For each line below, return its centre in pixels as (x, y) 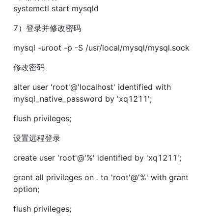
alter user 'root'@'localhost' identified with (92, 87)
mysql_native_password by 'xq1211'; (82, 98)
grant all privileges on (55, 177)
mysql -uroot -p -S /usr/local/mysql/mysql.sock (101, 47)
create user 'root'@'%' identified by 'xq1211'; (97, 157)
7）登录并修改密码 (47, 28)
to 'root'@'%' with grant (143, 177)
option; (26, 189)
